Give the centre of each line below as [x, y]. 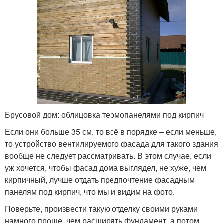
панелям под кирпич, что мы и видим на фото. [90, 191]
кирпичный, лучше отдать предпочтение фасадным [100, 179]
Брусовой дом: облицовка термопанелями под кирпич [104, 114]
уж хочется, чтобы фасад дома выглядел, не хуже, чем [106, 167]
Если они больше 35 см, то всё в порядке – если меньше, [111, 131]
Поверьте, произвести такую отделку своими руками [101, 208]
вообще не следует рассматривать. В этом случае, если [108, 155]
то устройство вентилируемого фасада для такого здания [111, 143]
